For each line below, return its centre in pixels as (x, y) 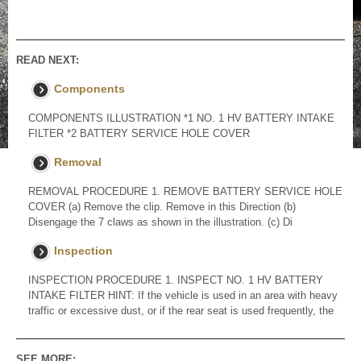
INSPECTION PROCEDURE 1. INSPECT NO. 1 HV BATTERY (176, 280)
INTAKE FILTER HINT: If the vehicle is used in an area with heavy (183, 296)
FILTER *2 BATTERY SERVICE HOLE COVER (139, 134)
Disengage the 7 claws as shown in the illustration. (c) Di (160, 222)
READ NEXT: (48, 60)
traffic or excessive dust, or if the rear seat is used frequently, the (181, 311)
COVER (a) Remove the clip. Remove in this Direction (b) (162, 207)
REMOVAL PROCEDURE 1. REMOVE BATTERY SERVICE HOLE (185, 192)
